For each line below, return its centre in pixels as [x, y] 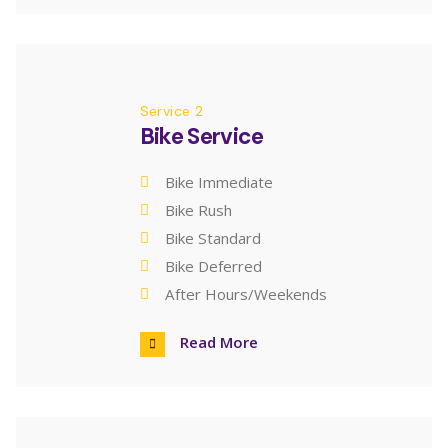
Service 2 [171, 111]
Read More [218, 341]
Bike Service [201, 137]
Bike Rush [198, 209]
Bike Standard [212, 237]
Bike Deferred [213, 265]
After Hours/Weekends [245, 293]
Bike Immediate [218, 181]
